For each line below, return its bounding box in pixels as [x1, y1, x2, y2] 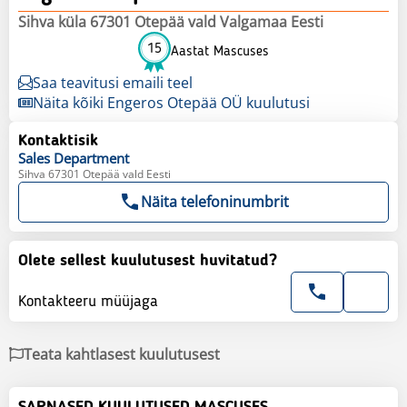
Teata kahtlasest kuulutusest [24, 343, 220, 364]
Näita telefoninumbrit [140, 191, 289, 212]
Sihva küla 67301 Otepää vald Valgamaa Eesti [18, 11, 323, 32]
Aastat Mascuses [171, 45, 269, 60]
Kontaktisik [18, 132, 98, 149]
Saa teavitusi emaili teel [33, 72, 193, 93]
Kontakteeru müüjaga [18, 293, 158, 310]
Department [54, 148, 129, 167]
